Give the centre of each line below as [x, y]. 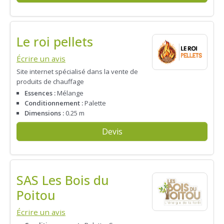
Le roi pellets [55, 42]
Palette [94, 103]
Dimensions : [44, 113]
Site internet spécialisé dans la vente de [77, 71]
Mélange [69, 93]
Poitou [36, 195]
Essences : [40, 93]
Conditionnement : [54, 103]
